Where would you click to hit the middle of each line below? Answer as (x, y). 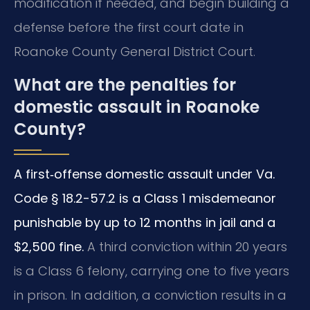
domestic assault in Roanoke (137, 107)
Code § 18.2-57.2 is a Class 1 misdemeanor (145, 198)
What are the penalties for (125, 84)
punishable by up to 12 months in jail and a (145, 222)
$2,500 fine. (49, 246)
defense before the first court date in (129, 28)
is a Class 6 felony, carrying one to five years (152, 271)
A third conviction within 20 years (185, 246)
